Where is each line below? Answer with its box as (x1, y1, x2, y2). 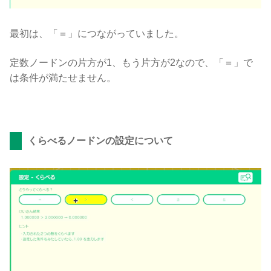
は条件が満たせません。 (10, 72, 116, 83)
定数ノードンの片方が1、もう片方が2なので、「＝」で (10, 57, 253, 68)
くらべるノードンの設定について (28, 135, 173, 146)
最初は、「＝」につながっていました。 (10, 28, 184, 39)
